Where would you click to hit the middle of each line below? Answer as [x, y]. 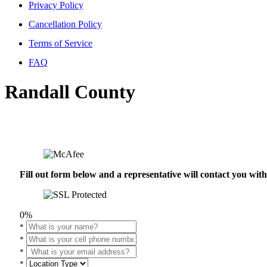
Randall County [70, 91]
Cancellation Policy [65, 24]
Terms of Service [60, 44]
